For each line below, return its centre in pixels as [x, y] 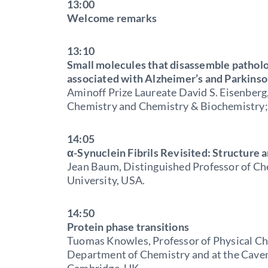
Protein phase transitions [128, 226]
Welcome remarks [112, 18]
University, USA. [106, 180]
